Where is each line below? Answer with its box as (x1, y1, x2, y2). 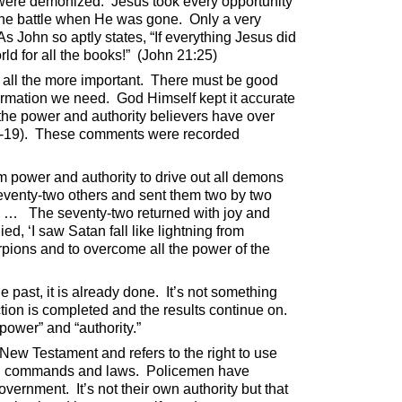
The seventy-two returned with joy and (29, 205, 270, 221)
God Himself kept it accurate (117, 90, 295, 106)
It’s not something (166, 284, 277, 300)
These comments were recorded (35, 126, 240, 142)
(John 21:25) (137, 47, 217, 63)
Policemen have (146, 363, 249, 379)
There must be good (151, 72, 278, 88)
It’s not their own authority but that (76, 380, 288, 397)
